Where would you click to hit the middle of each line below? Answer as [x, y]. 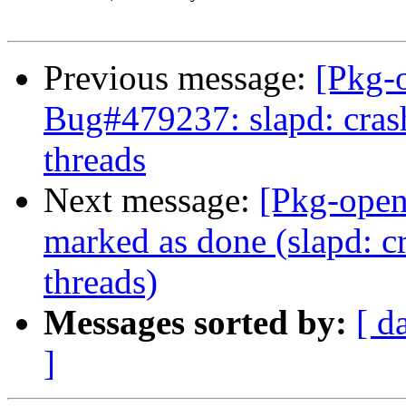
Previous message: [179, 78]
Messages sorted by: [195, 323]
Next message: [151, 200]
